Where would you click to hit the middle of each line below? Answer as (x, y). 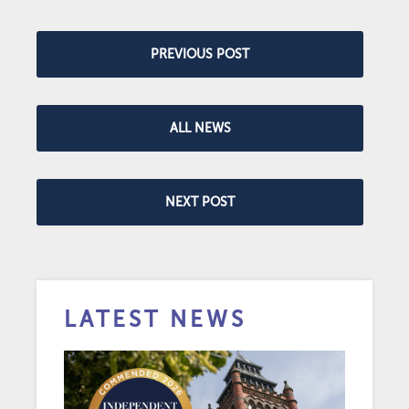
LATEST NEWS (155, 320)
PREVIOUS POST (200, 54)
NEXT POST (200, 202)
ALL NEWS (200, 128)
